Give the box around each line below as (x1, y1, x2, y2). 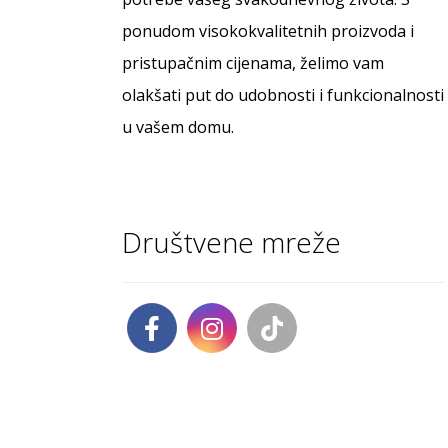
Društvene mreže (122, 222, 342, 261)
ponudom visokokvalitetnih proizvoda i (122, 19, 415, 42)
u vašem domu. (122, 115, 235, 138)
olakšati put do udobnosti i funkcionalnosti (122, 83, 445, 106)
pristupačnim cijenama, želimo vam (122, 51, 385, 74)
